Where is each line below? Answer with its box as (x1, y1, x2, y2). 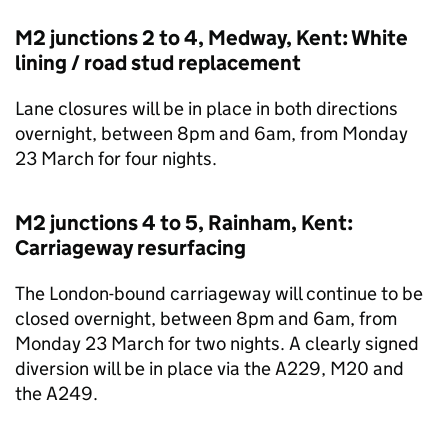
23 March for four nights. (15, 147, 217, 170)
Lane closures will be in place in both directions (15, 97, 398, 120)
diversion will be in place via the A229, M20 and (15, 357, 404, 380)
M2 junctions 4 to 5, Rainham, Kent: (15, 210, 353, 236)
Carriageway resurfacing (15, 235, 246, 261)
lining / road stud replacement (15, 50, 301, 76)
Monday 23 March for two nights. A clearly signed (15, 332, 419, 355)
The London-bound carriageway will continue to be (15, 282, 423, 305)
